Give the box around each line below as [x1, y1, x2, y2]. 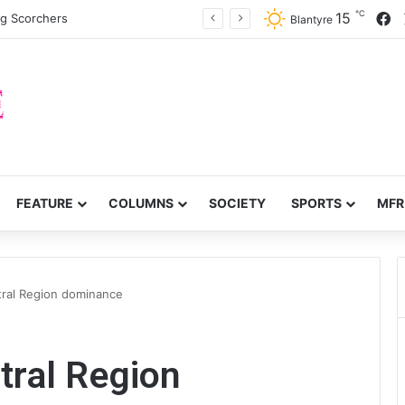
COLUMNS [108, 195, 174, 211]
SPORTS [291, 195, 342, 211]
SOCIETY [209, 195, 266, 211]
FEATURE [16, 195, 73, 211]
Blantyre [290, 13, 333, 26]
